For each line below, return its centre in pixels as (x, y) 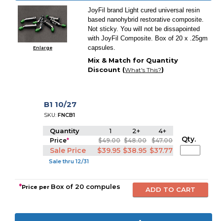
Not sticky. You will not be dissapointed (144, 29)
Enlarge (42, 48)
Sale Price (68, 150)
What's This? (143, 70)
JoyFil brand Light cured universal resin (144, 10)
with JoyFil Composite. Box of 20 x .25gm (148, 38)
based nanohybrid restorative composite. (146, 19)
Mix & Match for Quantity (133, 60)
